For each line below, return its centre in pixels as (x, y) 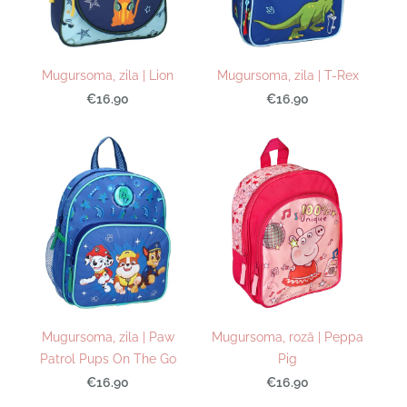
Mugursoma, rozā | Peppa (288, 337)
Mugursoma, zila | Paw (108, 337)
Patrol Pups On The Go (108, 359)
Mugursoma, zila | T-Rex (288, 74)
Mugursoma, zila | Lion (108, 74)
